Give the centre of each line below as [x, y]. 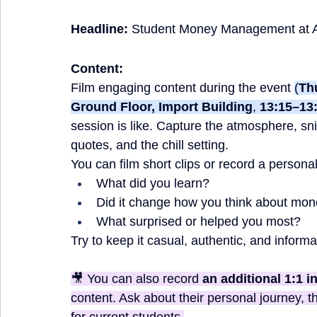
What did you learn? [153, 183]
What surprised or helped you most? [198, 221]
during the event [245, 88]
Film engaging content [133, 88]
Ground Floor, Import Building [162, 107]
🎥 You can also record [137, 279]
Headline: [99, 29]
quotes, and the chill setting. [151, 145]
